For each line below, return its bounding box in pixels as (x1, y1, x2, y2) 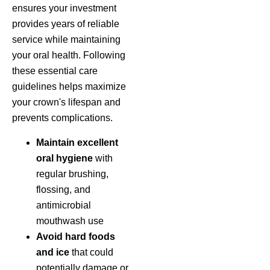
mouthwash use (36, 215, 104, 226)
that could (69, 246, 113, 257)
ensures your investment (12, 3, 116, 14)
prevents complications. (12, 113, 113, 124)
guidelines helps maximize (12, 81, 126, 92)
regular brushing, (36, 168, 108, 179)
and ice (36, 246, 69, 257)
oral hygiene (36, 152, 93, 163)
